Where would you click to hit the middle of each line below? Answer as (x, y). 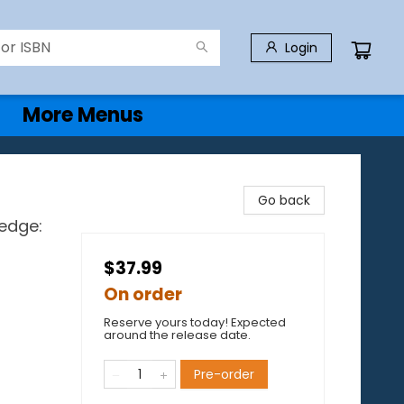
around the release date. (177, 335)
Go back (284, 200)
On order (143, 294)
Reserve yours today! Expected (195, 322)
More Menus (83, 115)
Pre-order (224, 374)
